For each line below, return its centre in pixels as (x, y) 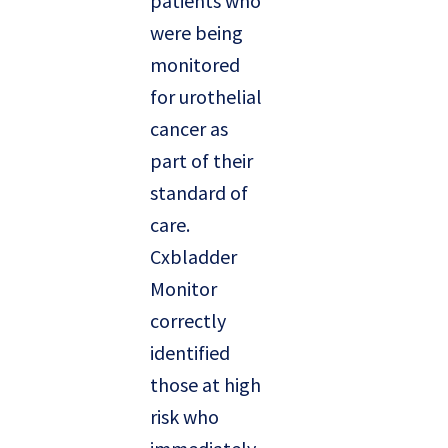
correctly (188, 321)
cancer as (189, 129)
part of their (201, 161)
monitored (195, 65)
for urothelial (206, 97)
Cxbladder (193, 257)
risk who (184, 417)
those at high (205, 385)
